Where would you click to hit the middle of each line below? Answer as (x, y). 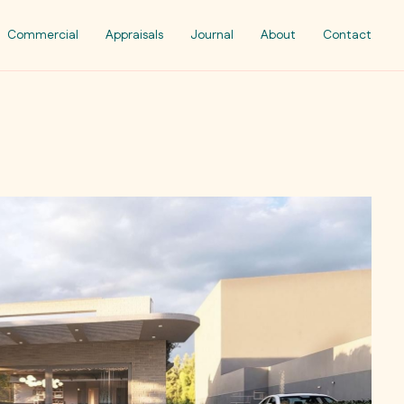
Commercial (43, 35)
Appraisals (134, 35)
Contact (347, 35)
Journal (212, 35)
